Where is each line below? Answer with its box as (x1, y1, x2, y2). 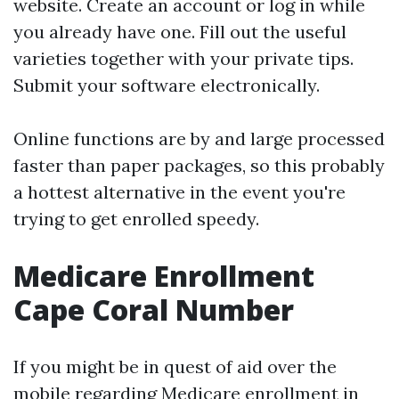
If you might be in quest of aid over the (13, 355, 337, 378)
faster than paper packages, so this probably (13, 154, 385, 176)
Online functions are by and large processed (13, 127, 385, 150)
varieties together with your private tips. (13, 47, 354, 69)
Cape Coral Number (13, 290, 294, 329)
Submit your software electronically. (13, 74, 320, 96)
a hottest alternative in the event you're (13, 181, 346, 203)
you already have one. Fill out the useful (13, 20, 346, 43)
